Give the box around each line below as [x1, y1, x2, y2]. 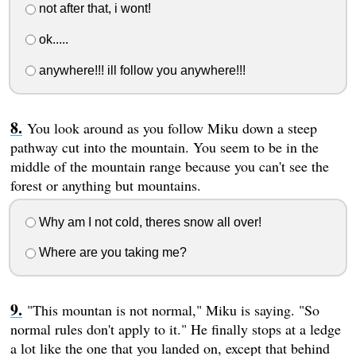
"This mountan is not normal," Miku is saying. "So [26, 300, 319, 320]
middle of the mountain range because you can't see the [10, 156, 329, 176]
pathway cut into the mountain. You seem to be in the [10, 137, 319, 157]
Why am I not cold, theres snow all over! [35, 215, 261, 229]
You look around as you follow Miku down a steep [26, 118, 317, 137]
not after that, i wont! [35, 2, 151, 16]
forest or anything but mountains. [10, 175, 201, 195]
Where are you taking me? [35, 246, 187, 260]
